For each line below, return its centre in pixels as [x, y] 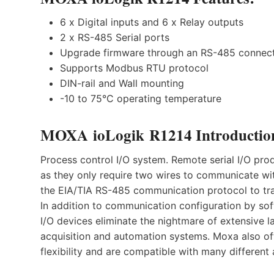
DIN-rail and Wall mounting [122, 83]
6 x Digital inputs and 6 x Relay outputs [152, 22]
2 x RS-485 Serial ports [115, 38]
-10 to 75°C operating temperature [141, 99]
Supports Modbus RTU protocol [134, 68]
